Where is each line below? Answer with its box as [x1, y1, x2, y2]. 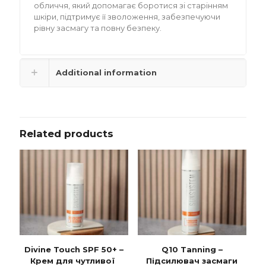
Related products [20, 127, 113, 140]
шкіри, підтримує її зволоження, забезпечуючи [34, 11, 221, 21]
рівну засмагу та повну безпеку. [34, 23, 162, 33]
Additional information [56, 67, 157, 77]
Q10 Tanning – [161, 245, 223, 255]
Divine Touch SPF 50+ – [24, 245, 124, 255]
